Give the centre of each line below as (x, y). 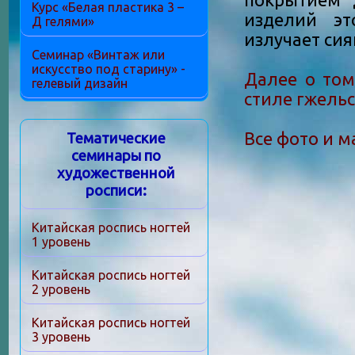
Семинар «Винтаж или (98, 55)
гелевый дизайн (80, 83)
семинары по (116, 156)
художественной (116, 173)
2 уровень (61, 289)
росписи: (116, 191)
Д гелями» (63, 21)
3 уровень (61, 337)
